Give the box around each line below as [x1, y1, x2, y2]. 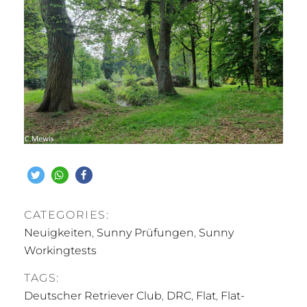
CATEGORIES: [24, 208, 110, 221]
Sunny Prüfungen [97, 226, 194, 239]
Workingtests [24, 244, 97, 257]
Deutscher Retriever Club [24, 289, 162, 302]
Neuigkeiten [24, 226, 92, 239]
